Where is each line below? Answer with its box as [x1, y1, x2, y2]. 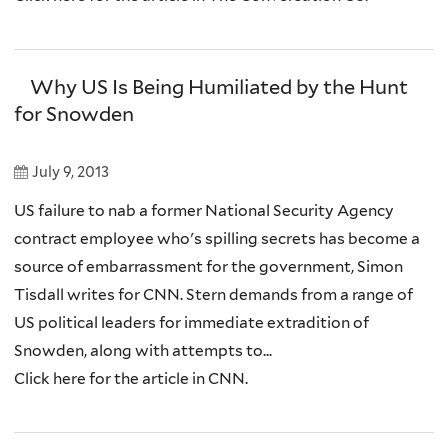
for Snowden [14, 101, 134, 126]
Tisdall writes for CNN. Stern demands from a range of [14, 285, 413, 305]
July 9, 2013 [32, 163, 109, 182]
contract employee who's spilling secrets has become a [14, 229, 420, 249]
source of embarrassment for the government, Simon [14, 257, 403, 277]
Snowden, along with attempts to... [14, 341, 272, 361]
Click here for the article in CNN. [14, 369, 248, 389]
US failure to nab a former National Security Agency [14, 201, 394, 221]
